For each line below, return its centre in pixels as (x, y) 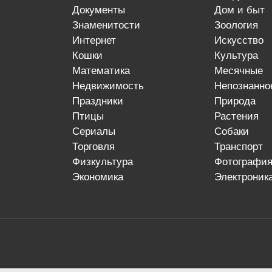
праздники (101, 101)
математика (105, 71)
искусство (242, 40)
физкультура (106, 162)
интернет (97, 40)
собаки (235, 131)
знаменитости (109, 25)
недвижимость (111, 86)
